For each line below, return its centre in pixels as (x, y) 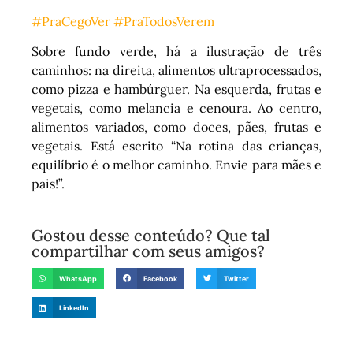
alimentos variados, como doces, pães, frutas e (176, 126)
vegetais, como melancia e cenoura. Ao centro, (176, 108)
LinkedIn (74, 308)
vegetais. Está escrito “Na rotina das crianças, (176, 145)
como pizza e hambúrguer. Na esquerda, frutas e (176, 89)
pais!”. (48, 183)
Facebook (161, 278)
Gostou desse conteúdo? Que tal (151, 236)
